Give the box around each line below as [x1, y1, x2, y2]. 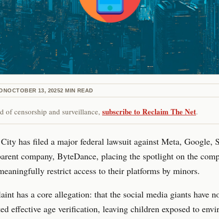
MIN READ [63, 87, 93, 93]
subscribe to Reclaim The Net [102, 106, 196, 117]
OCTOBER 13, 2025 [7, 87, 61, 93]
